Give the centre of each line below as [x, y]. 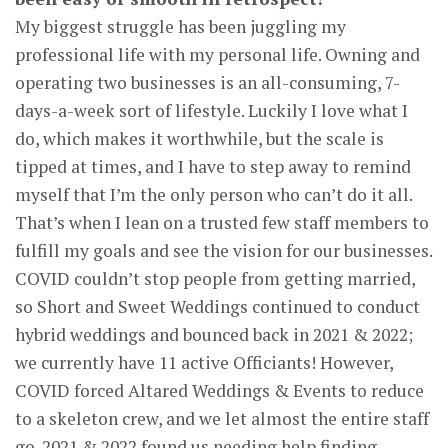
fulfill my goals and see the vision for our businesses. [223, 250]
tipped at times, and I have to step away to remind [213, 166]
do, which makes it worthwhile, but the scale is [199, 138]
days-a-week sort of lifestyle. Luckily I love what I [211, 110]
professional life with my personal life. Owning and [217, 54]
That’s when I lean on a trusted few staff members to [222, 222]
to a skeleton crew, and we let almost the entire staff [222, 418]
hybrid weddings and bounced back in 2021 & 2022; [214, 334]
